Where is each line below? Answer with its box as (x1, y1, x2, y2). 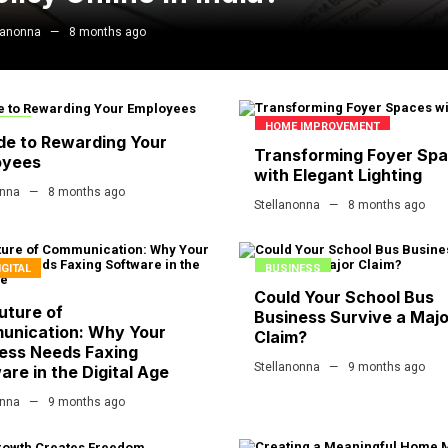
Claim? (254, 327, 307, 348)
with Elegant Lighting (254, 165, 422, 186)
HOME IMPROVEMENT (265, 120, 380, 134)
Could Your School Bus (254, 287, 434, 308)
